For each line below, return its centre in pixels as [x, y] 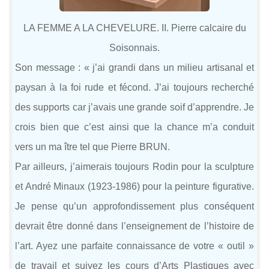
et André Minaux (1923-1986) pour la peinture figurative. [134, 187]
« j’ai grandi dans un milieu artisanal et [169, 68]
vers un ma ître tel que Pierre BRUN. [92, 147]
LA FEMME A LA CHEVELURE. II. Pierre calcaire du [134, 28]
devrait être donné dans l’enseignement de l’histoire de [134, 226]
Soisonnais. [134, 48]
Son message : [50, 68]
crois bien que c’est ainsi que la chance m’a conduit [134, 127]
